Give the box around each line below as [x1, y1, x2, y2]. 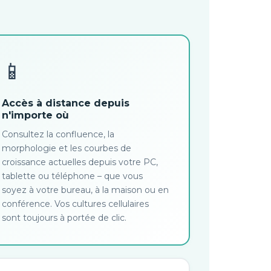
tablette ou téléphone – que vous [1, 171, 143, 181]
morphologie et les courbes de [1, 143, 131, 154]
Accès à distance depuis [1, 97, 129, 109]
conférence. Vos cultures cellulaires [1, 198, 149, 209]
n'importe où [1, 109, 69, 121]
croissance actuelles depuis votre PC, [1, 157, 158, 168]
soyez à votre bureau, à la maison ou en [1, 184, 169, 195]
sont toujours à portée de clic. [1, 212, 126, 223]
